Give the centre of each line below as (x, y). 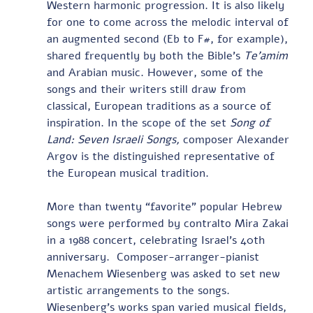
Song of (251, 123)
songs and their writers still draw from (148, 89)
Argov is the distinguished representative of (162, 156)
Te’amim (265, 56)
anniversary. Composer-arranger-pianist (154, 257)
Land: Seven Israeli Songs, (113, 140)
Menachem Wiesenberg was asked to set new (165, 274)
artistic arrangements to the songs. (141, 291)
